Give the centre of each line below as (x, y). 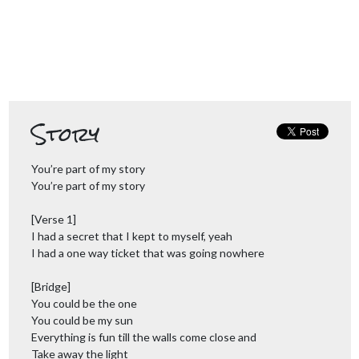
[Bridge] (50, 286)
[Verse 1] (53, 219)
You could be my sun (82, 320)
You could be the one (84, 303)
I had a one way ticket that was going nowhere (147, 253)
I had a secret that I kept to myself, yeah (131, 236)
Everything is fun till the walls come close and (143, 337)
